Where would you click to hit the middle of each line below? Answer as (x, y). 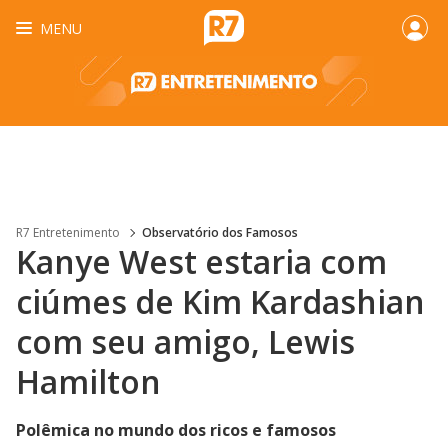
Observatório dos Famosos (220, 232)
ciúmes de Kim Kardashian (220, 301)
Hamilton (88, 381)
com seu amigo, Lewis (185, 341)
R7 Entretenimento (68, 232)
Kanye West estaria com (201, 261)
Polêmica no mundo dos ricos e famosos (176, 430)
